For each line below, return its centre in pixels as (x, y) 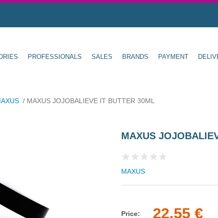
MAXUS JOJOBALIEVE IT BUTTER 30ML (91, 101)
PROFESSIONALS (55, 56)
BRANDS (135, 56)
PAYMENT (173, 56)
